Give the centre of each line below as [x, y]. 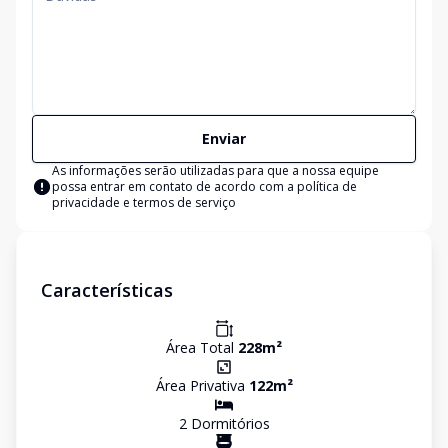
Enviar [224, 138]
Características [107, 290]
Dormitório [224, 423]
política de [327, 186]
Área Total [202, 347]
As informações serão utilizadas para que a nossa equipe [215, 170]
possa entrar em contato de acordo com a [174, 186]
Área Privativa [202, 385]
